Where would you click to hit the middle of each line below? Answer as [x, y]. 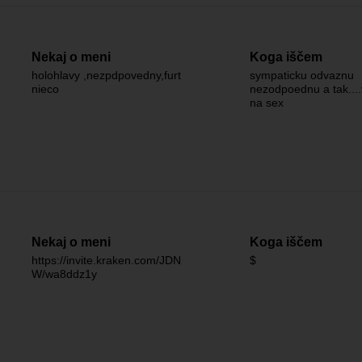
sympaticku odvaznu [302, 75]
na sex [267, 103]
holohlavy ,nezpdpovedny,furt [106, 75]
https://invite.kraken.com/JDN [106, 260]
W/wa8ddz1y [64, 274]
